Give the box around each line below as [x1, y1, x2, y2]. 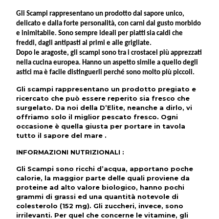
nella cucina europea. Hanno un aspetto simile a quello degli [16, 59, 198, 66]
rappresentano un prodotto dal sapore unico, [48, 10, 184, 18]
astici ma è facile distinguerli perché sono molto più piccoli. [16, 69, 195, 76]
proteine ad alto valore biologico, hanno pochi [16, 183, 184, 191]
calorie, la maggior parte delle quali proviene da [16, 174, 190, 182]
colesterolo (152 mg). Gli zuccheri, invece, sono [16, 202, 183, 210]
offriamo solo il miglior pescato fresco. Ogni [16, 113, 178, 121]
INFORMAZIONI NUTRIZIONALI [16, 148, 120, 156]
